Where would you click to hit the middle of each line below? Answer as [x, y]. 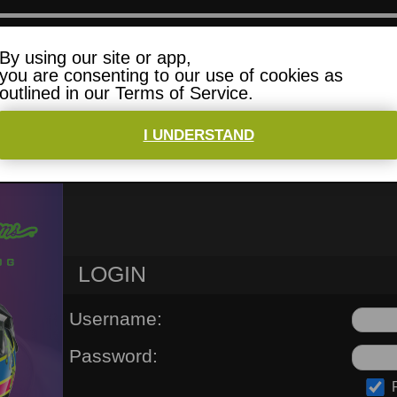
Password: [113, 356]
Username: [116, 318]
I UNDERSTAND [198, 135]
